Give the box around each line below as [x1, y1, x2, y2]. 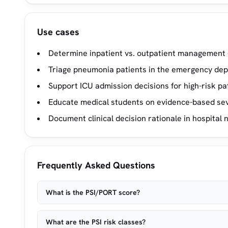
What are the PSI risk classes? [46, 217, 146, 226]
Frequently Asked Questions [37, 159, 155, 171]
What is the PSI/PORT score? [46, 188, 140, 197]
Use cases [37, 26, 79, 38]
